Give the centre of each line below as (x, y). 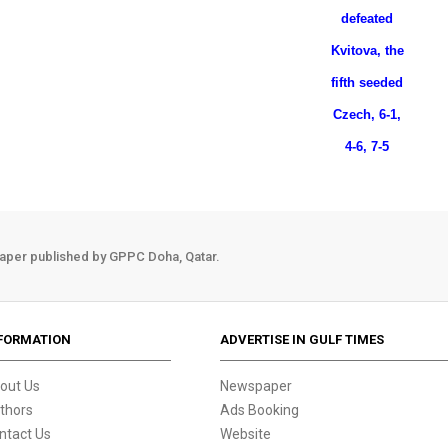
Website (246, 434)
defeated (367, 18)
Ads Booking (260, 410)
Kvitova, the (367, 50)
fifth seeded (367, 82)
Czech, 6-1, (367, 114)
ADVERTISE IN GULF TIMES (302, 339)
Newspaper (256, 386)
